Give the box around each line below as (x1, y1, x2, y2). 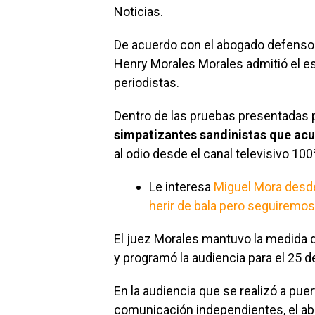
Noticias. (114, 4, 163, 19)
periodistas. (114, 75, 179, 90)
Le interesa (149, 179, 214, 194)
